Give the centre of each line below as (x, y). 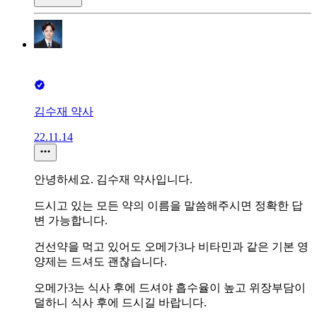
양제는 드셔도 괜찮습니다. (100, 262)
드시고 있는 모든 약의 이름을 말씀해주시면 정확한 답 (168, 206)
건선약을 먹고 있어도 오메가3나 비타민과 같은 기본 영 (171, 247)
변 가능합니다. (71, 221)
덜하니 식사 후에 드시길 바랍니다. (120, 303)
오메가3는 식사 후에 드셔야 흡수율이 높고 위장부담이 (170, 288)
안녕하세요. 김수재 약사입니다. (113, 180)
